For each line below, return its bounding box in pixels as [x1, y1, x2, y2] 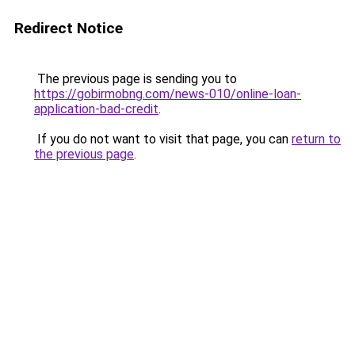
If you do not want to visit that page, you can [34, 132, 292, 147]
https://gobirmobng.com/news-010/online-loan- [34, 86, 301, 101]
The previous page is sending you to [34, 71, 237, 86]
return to [292, 132, 341, 147]
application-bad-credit [34, 101, 158, 116]
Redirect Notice [14, 19, 123, 37]
